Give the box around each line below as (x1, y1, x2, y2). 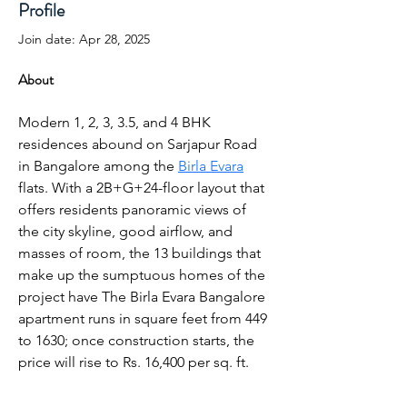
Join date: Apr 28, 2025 (18, 31, 150, 47)
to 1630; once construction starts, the (18, 332, 258, 349)
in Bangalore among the (18, 157, 178, 174)
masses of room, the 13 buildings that (18, 244, 264, 262)
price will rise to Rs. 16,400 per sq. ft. (18, 353, 249, 371)
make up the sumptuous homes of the (18, 266, 269, 283)
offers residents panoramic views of (18, 201, 250, 218)
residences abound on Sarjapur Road (18, 135, 261, 153)
